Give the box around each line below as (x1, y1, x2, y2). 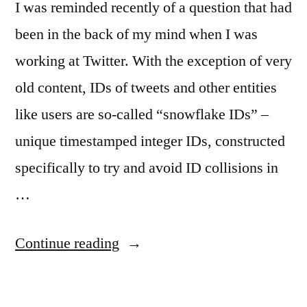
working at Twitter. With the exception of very (15, 51, 292, 71)
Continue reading (15, 234, 119, 253)
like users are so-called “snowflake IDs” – (15, 105, 269, 124)
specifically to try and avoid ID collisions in (15, 158, 278, 177)
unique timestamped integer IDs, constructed (15, 132, 285, 151)
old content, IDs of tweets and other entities (15, 78, 277, 97)
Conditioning (119, 260, 198, 279)
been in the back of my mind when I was (15, 25, 258, 44)
